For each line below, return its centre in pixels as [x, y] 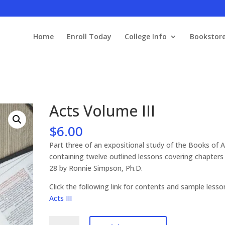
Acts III [61, 198]
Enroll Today [89, 36]
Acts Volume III [102, 111]
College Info [145, 36]
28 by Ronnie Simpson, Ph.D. [96, 168]
